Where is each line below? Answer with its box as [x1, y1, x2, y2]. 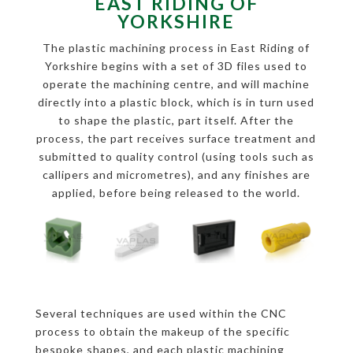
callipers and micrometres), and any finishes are [42, 168, 310, 182]
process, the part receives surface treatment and [36, 132, 317, 146]
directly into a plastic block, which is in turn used [38, 95, 315, 110]
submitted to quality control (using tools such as [38, 150, 314, 164]
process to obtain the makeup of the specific [35, 324, 290, 338]
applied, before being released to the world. [52, 186, 301, 200]
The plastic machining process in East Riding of [43, 41, 310, 55]
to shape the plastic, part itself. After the [58, 113, 295, 128]
